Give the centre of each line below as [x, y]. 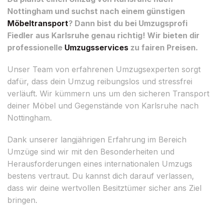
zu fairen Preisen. [163, 47]
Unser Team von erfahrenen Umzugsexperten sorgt [104, 69]
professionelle [36, 47]
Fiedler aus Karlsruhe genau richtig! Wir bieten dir [103, 35]
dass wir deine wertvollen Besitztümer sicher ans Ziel [104, 188]
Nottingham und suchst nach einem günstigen [96, 11]
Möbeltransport [38, 23]
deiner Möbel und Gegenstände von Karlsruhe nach [103, 105]
